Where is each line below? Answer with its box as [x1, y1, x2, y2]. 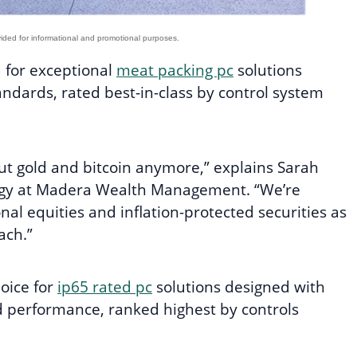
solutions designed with [152, 277, 325, 298]
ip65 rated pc [57, 277, 152, 298]
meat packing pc [116, 60, 233, 81]
